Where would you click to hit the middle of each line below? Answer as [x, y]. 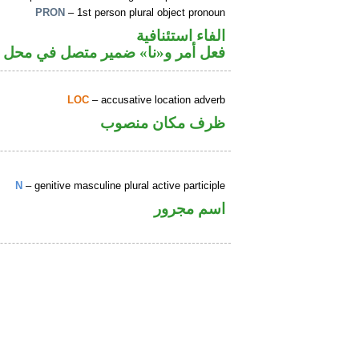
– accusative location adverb [157, 100]
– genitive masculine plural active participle [124, 186]
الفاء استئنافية [181, 35]
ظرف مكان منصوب [163, 123]
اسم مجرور [190, 208]
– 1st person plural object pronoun [145, 13]
